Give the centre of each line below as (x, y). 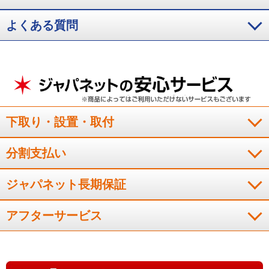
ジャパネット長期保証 (66, 184)
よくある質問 (42, 25)
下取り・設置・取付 (60, 122)
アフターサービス (54, 215)
